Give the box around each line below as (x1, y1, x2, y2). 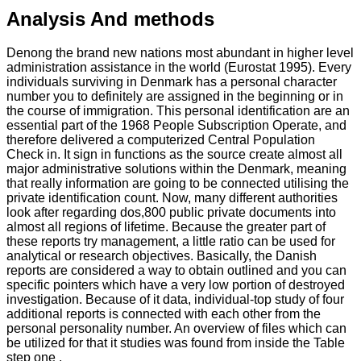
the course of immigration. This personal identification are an (6, 104, 350, 118)
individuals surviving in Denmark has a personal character (6, 75, 337, 89)
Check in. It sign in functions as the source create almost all (6, 147, 342, 162)
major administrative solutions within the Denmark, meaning (6, 162, 346, 176)
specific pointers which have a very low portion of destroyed (6, 278, 345, 293)
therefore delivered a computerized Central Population (6, 133, 315, 147)
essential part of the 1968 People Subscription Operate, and (6, 118, 346, 133)
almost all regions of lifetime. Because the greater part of (6, 220, 326, 234)
